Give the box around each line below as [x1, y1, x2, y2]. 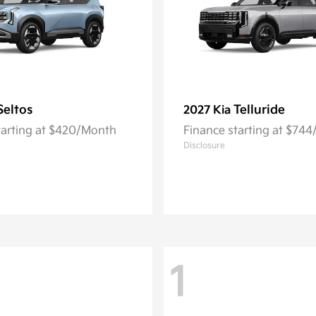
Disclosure [183, 140, 225, 151]
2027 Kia [183, 104, 233, 117]
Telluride [233, 103, 285, 117]
